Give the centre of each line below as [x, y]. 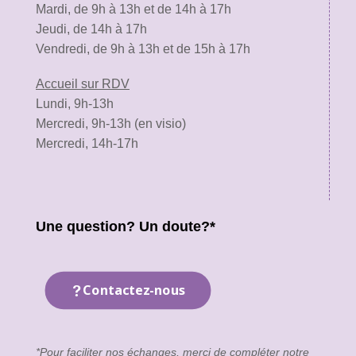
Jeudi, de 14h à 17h [91, 29]
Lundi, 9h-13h [75, 103]
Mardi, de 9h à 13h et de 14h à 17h [133, 9]
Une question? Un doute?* [126, 226]
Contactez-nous [134, 290]
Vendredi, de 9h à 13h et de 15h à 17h [143, 48]
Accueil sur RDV [83, 83]
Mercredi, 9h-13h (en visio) [111, 123]
